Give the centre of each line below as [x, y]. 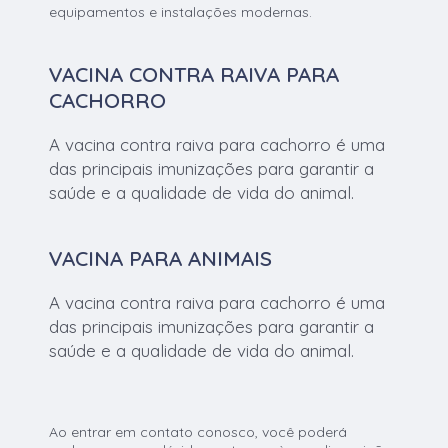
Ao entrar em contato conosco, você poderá [198, 432]
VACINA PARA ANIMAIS [161, 258]
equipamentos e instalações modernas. [181, 12]
